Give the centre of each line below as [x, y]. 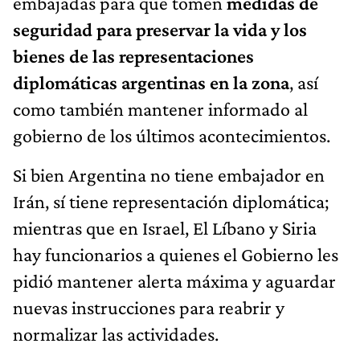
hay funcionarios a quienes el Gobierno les [176, 255]
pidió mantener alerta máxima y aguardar [174, 281]
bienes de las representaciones [133, 56]
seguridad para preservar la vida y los [160, 30]
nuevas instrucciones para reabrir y [149, 308]
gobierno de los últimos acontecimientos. [172, 136]
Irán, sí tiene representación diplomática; [171, 202]
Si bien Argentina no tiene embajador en [169, 175]
